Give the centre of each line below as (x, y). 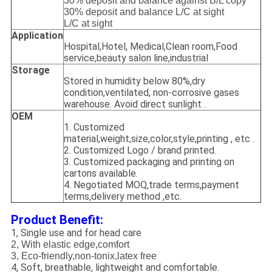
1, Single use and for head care (76, 233)
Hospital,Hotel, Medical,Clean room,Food (150, 47)
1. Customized (94, 127)
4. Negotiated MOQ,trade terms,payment (151, 185)
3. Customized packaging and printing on (149, 162)
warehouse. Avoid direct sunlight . (134, 104)
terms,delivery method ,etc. (122, 197)
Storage (30, 70)
